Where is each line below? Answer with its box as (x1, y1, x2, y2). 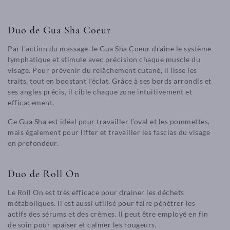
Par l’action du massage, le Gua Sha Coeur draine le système (8, 44, 212, 53)
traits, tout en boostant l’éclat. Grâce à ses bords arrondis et (8, 76, 212, 85)
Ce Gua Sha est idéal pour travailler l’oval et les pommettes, (8, 117, 210, 126)
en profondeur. (8, 139, 61, 147)
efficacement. (8, 98, 56, 107)
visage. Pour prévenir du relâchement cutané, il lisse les (8, 66, 197, 74)
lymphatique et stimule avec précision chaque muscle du (8, 55, 200, 64)
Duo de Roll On (8, 168, 80, 180)
